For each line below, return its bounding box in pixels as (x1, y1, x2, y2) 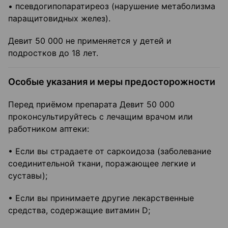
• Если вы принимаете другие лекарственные (8, 193, 194, 204)
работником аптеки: (8, 124, 89, 134)
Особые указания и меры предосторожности (8, 76, 215, 88)
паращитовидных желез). (8, 13, 110, 24)
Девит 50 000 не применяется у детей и (8, 36, 172, 46)
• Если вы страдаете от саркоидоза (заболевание (8, 146, 211, 157)
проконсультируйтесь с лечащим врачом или (8, 111, 193, 122)
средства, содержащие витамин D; (8, 205, 150, 216)
